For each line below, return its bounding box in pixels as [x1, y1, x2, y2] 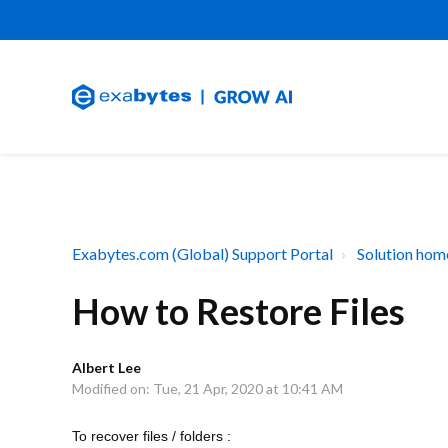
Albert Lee [72, 359, 141, 376]
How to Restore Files [72, 289, 405, 333]
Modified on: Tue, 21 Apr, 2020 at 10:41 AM [72, 380, 343, 397]
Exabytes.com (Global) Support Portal [72, 244, 333, 263]
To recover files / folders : [72, 428, 231, 444]
